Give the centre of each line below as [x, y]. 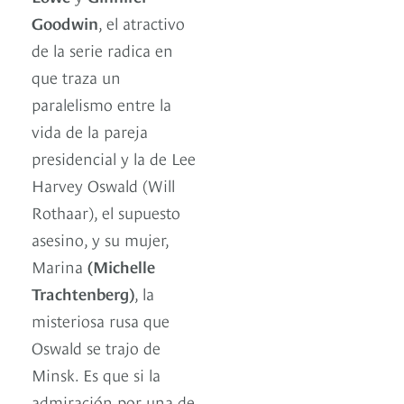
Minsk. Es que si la [96, 374]
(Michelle [121, 266]
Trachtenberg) [83, 293]
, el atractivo [142, 23]
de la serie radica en [102, 50]
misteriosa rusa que [101, 320]
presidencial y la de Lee [114, 158]
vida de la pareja [90, 131]
